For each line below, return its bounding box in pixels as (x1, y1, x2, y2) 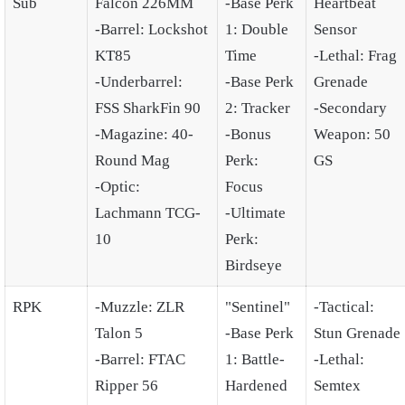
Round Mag (95, 151, 170, 169)
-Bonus (225, 125, 271, 143)
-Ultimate (225, 203, 286, 221)
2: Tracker (225, 99, 290, 117)
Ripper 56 (95, 376, 158, 394)
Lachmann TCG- (95, 203, 201, 221)
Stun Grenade (314, 324, 400, 342)
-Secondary (314, 99, 387, 117)
